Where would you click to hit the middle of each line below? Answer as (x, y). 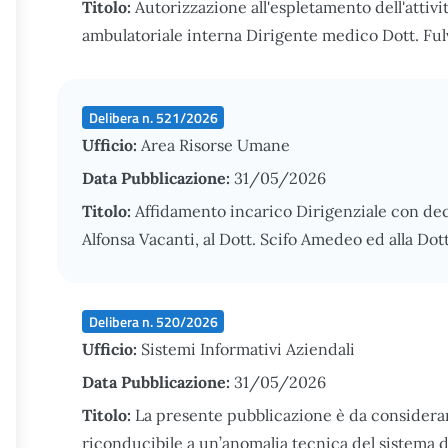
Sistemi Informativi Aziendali (248, 349)
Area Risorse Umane (215, 145)
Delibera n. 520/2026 (153, 321)
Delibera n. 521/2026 (153, 117)
